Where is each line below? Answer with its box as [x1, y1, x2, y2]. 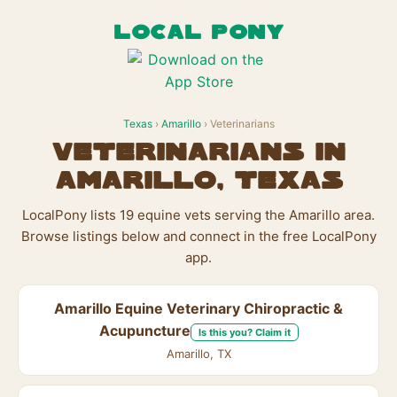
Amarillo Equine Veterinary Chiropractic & [54, 300, 343, 317]
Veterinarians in [51, 142, 346, 165]
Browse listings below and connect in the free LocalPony [20, 228, 377, 245]
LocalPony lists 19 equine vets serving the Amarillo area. [22, 206, 375, 223]
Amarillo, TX [166, 346, 231, 361]
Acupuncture [98, 322, 191, 339]
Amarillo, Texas [54, 170, 343, 193]
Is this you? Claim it [198, 326, 291, 339]
